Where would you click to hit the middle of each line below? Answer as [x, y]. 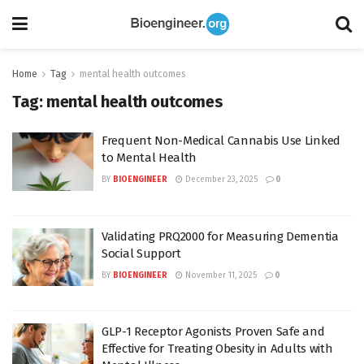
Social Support [141, 253]
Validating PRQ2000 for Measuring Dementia [220, 236]
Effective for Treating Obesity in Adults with [217, 349]
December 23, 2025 [220, 180]
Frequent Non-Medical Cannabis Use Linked [221, 141]
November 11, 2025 [220, 275]
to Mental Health [149, 158]
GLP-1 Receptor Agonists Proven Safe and [213, 331]
